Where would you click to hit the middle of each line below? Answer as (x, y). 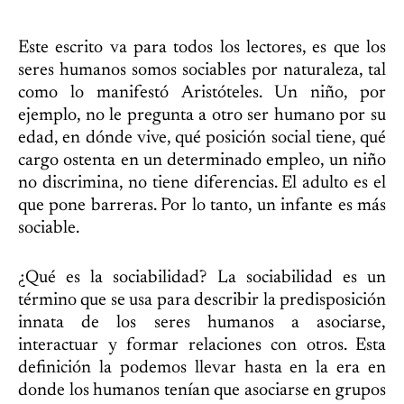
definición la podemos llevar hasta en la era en (202, 368)
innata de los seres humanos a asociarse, (202, 323)
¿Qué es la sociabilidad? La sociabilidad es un (202, 278)
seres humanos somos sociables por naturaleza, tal (202, 70)
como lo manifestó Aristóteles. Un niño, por (202, 93)
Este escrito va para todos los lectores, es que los (202, 48)
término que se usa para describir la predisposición (202, 300)
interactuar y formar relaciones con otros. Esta (202, 345)
